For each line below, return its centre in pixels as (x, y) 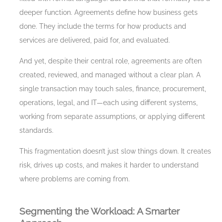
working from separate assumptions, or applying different (112, 116)
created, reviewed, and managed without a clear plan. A (110, 75)
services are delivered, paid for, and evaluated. (95, 40)
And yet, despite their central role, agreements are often (111, 61)
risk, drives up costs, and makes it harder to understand (109, 165)
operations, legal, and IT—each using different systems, (109, 102)
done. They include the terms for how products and (103, 26)
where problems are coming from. (75, 179)
